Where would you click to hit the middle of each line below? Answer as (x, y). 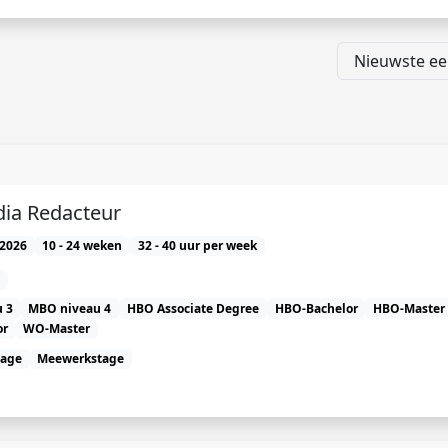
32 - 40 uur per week (197, 246)
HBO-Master (409, 308)
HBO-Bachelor (316, 308)
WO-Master (57, 328)
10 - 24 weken (82, 246)
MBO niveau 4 (70, 308)
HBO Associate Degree (192, 308)
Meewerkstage (81, 359)
